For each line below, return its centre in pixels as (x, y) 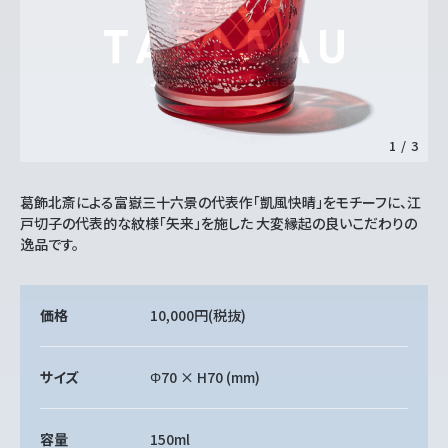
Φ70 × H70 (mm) (205, 377)
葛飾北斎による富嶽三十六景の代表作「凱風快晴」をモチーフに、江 (220, 202)
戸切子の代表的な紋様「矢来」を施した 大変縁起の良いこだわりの (218, 223)
